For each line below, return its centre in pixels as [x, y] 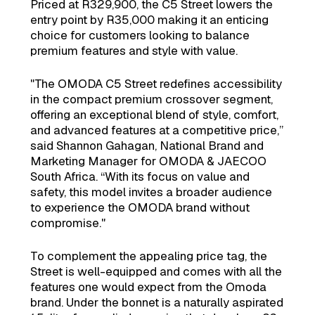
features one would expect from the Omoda [148, 287]
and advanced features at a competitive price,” [156, 130]
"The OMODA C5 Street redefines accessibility [156, 83]
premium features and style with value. [134, 50]
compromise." [67, 223]
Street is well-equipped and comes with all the [156, 271]
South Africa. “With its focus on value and [140, 176]
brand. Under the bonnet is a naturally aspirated [156, 302]
